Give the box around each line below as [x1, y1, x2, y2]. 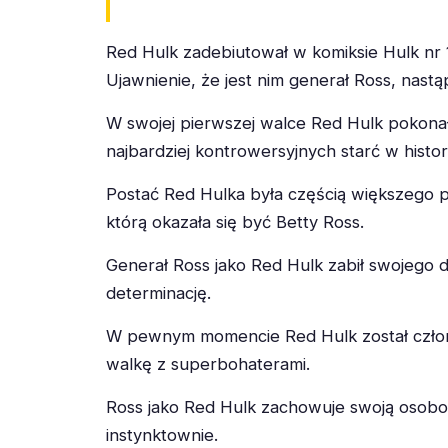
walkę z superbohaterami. [106, 353, 310, 374]
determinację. [106, 282, 211, 303]
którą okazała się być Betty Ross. [106, 212, 364, 233]
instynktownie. [106, 424, 218, 445]
